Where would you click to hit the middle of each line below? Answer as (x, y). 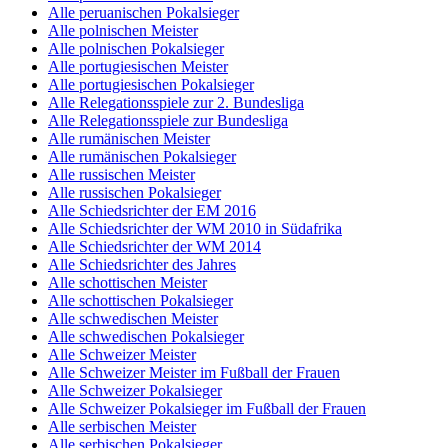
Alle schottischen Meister (127, 282)
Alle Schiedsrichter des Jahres (142, 264)
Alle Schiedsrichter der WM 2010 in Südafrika (195, 228)
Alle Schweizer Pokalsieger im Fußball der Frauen (207, 408)
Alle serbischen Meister (122, 426)
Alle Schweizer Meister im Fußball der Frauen (194, 372)
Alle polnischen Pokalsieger (136, 48)
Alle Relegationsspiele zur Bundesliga (168, 120)
